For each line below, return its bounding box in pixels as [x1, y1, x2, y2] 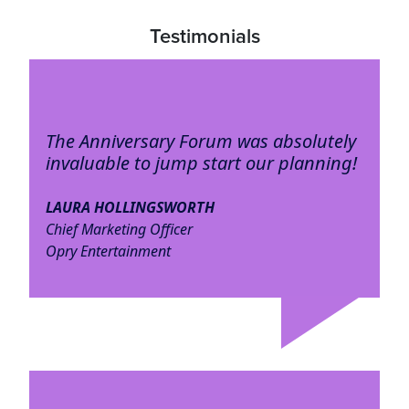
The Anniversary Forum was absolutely [45, 129, 356, 154]
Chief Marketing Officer [45, 219, 193, 240]
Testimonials [149, 27, 260, 47]
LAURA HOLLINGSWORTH [45, 197, 215, 218]
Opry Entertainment [45, 241, 171, 262]
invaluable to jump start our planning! [45, 151, 357, 176]
